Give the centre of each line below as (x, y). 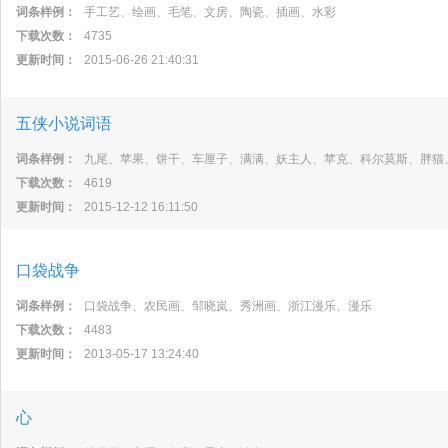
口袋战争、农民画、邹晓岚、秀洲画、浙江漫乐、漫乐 (228, 306)
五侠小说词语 (64, 123)
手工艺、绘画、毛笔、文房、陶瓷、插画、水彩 (210, 12)
